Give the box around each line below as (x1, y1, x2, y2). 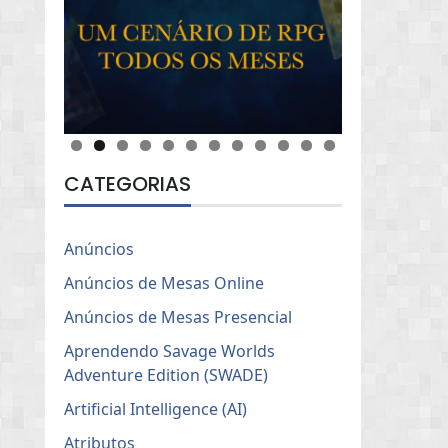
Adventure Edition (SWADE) (64, 363, 269, 386)
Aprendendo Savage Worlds (64, 339, 276, 362)
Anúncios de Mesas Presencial (64, 305, 293, 328)
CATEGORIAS (64, 169, 192, 198)
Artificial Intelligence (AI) (64, 397, 248, 420)
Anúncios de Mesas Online (64, 271, 265, 294)
